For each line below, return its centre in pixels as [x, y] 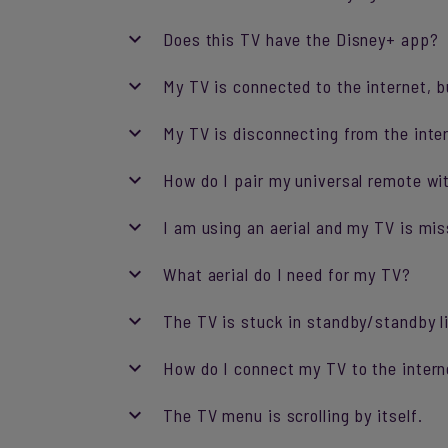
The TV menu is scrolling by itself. [293, 415]
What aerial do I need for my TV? [287, 274]
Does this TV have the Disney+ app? [301, 39]
